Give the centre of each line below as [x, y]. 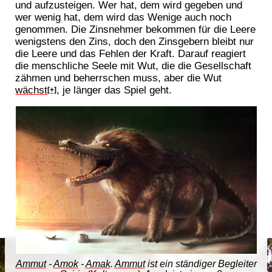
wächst [32, 90]
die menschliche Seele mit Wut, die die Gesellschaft [134, 66]
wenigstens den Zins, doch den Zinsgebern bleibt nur [135, 42]
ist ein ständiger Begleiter [201, 264]
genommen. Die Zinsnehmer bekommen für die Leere [136, 29]
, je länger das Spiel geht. [114, 90]
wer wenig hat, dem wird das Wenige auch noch [124, 17]
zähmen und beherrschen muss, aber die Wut [119, 78]
